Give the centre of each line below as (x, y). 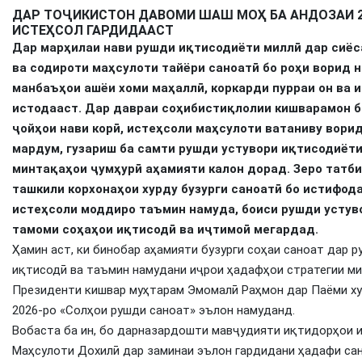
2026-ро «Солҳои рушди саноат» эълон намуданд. (154, 311)
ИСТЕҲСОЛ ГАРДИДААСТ (93, 31)
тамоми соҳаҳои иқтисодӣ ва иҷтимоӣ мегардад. (165, 230)
